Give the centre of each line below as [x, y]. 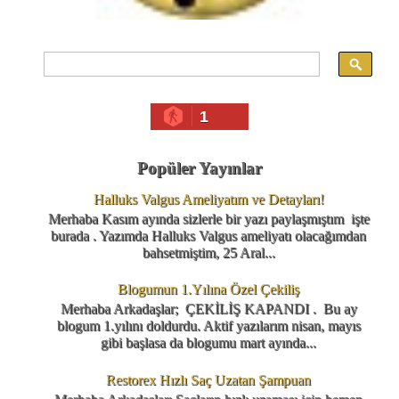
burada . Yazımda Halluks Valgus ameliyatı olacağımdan [208, 235]
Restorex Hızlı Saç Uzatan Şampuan [208, 379]
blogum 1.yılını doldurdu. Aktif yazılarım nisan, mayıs [208, 326]
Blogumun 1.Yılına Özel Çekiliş [208, 289]
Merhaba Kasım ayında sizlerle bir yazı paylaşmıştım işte [208, 218]
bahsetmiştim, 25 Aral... [208, 252]
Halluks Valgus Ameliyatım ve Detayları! [208, 199]
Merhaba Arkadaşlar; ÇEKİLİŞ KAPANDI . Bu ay [208, 309]
